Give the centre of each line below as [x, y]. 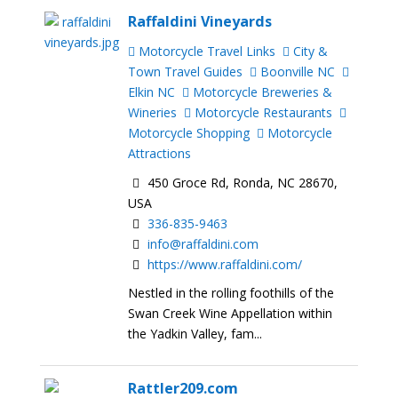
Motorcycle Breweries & [261, 92]
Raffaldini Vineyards [200, 21]
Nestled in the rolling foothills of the [231, 293]
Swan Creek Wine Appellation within [231, 314]
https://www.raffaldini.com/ [225, 264]
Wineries [153, 112]
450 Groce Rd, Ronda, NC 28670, [241, 182]
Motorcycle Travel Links [206, 51]
